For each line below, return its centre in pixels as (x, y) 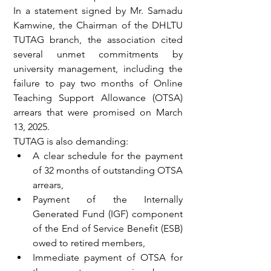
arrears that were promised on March (98, 112)
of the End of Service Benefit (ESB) (108, 228)
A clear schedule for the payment (108, 156)
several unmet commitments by (98, 54)
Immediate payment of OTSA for (108, 257)
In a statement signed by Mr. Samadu (98, 11)
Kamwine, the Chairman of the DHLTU (98, 25)
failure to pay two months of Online (98, 83)
